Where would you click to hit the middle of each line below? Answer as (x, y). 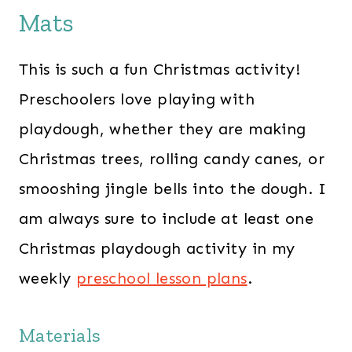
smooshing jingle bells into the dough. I (172, 188)
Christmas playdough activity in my (157, 248)
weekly (48, 278)
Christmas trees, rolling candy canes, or (172, 158)
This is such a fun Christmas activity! (160, 69)
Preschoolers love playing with (137, 99)
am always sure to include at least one (167, 218)
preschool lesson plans (161, 278)
